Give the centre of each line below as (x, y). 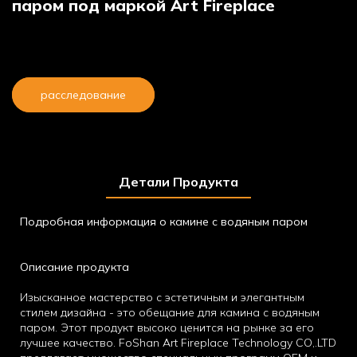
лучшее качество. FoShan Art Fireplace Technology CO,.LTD (178, 342)
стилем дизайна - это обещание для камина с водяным (170, 312)
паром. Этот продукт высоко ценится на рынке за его (167, 327)
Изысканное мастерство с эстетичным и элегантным (162, 297)
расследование (83, 94)
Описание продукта (75, 267)
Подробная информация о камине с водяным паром (164, 221)
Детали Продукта (178, 181)
